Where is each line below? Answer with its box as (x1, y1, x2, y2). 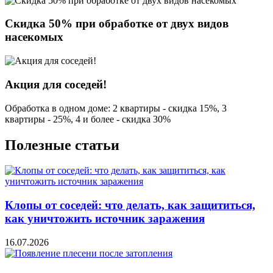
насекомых (5, 30, 63, 44)
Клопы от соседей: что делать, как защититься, (5, 199, 255, 212)
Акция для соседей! (5, 77, 107, 91)
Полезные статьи (5, 136, 119, 153)
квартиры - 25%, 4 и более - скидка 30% (5, 113, 171, 124)
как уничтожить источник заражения (5, 212, 205, 225)
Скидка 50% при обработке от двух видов (5, 17, 229, 30)
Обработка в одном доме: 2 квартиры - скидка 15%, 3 (5, 102, 227, 113)
